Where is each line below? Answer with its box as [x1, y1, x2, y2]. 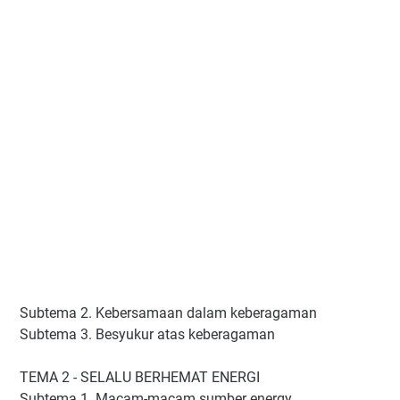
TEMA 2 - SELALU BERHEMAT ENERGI [20, 369, 260, 386]
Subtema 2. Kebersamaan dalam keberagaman [20, 304, 317, 321]
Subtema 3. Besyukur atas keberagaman [20, 326, 275, 343]
